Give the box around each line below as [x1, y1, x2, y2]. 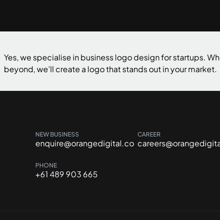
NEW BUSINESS [35, 131, 79, 138]
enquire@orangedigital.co [35, 138, 134, 148]
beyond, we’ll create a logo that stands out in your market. [4, 64, 217, 74]
